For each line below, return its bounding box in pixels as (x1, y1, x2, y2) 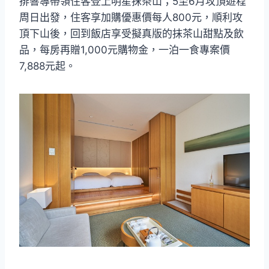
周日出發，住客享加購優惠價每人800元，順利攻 (19, 11, 243, 23)
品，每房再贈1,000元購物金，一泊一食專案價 (19, 43, 230, 56)
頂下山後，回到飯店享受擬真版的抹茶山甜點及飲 (19, 27, 244, 40)
